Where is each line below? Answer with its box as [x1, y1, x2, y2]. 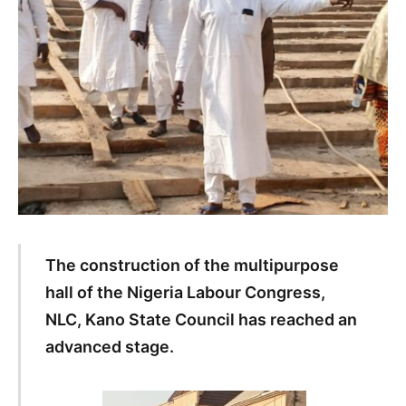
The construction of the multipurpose [44, 255, 339, 275]
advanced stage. [44, 336, 174, 356]
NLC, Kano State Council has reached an [44, 309, 357, 329]
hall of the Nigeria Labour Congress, [44, 282, 325, 302]
